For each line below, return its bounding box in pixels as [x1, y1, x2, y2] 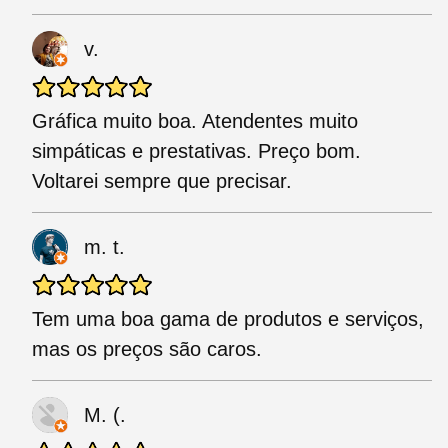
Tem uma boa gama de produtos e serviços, [32, 308, 424, 331]
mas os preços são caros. [32, 338, 262, 361]
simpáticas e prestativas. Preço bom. [32, 140, 361, 163]
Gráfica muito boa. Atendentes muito [32, 110, 358, 133]
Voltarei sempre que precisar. [32, 170, 292, 193]
